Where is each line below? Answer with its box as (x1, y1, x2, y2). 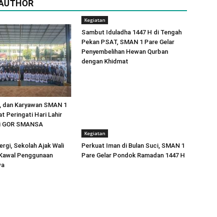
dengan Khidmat (81, 58, 128, 65)
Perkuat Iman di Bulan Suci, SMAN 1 (81, 142, 185, 149)
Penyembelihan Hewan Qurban (81, 48, 168, 55)
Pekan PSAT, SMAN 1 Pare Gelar (81, 38, 174, 46)
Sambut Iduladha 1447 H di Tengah (81, 29, 182, 36)
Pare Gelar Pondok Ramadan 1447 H (81, 152, 185, 159)
